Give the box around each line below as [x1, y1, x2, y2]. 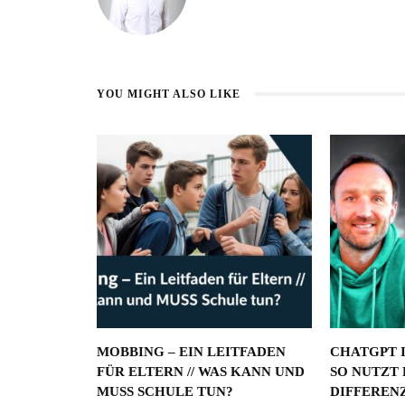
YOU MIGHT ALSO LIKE [97, 88, 240, 101]
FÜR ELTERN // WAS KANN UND [97, 364, 305, 380]
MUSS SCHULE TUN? [97, 384, 233, 400]
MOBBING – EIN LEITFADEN [97, 344, 286, 360]
